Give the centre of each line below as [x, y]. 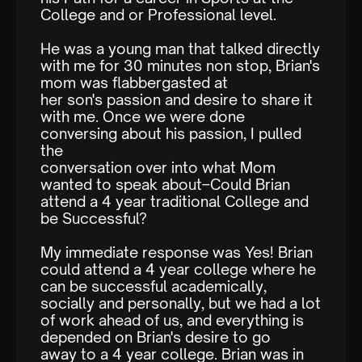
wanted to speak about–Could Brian [165, 185]
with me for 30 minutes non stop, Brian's [180, 66]
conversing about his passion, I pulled [171, 134]
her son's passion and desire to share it [177, 100]
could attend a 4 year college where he [178, 269]
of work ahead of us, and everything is [172, 320]
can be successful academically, [154, 286]
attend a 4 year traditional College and [175, 202]
